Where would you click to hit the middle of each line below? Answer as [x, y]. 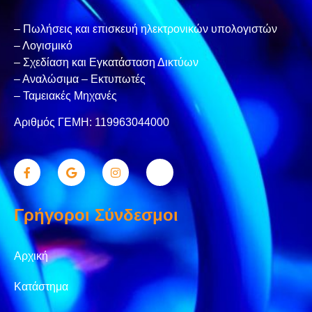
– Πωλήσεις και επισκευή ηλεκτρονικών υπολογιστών [146, 29]
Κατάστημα [41, 286]
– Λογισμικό [43, 46]
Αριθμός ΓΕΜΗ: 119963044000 [92, 123]
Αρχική [31, 256]
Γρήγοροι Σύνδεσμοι [96, 214]
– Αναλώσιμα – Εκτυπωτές [80, 79]
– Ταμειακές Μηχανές [65, 96]
